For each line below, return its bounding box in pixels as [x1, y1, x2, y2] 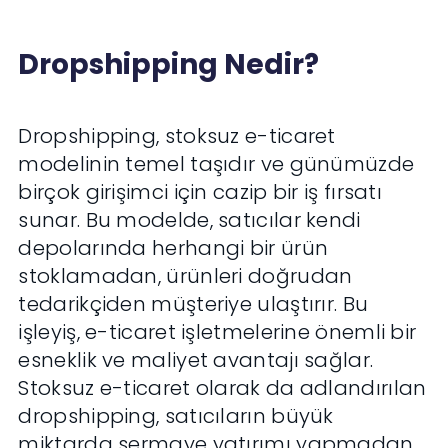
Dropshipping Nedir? [18, 45, 320, 85]
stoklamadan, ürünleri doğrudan [18, 262, 353, 291]
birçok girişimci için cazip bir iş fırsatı [18, 178, 383, 207]
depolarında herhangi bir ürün [18, 234, 329, 263]
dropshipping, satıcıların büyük [18, 402, 334, 431]
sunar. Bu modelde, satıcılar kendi [18, 206, 361, 235]
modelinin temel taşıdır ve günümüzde [18, 150, 415, 179]
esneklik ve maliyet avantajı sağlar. [18, 346, 374, 375]
